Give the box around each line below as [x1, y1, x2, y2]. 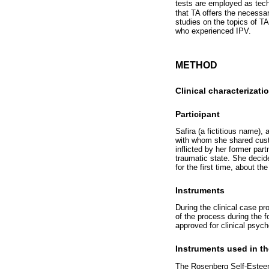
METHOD [175, 59, 217, 70]
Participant [175, 109, 220, 119]
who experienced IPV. [175, 26, 251, 35]
